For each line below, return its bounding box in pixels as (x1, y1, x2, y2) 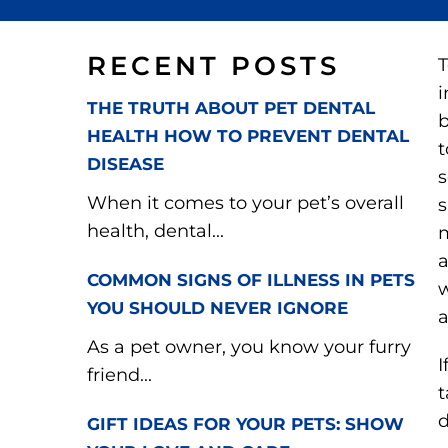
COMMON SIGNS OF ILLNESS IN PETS (87, 270, 415, 290)
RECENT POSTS (87, 50, 340, 82)
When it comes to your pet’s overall (87, 192, 404, 214)
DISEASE (87, 154, 164, 174)
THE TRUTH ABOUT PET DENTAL (87, 98, 375, 118)
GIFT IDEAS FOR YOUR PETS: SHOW (87, 414, 404, 434)
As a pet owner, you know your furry (87, 336, 411, 358)
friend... (87, 364, 152, 386)
